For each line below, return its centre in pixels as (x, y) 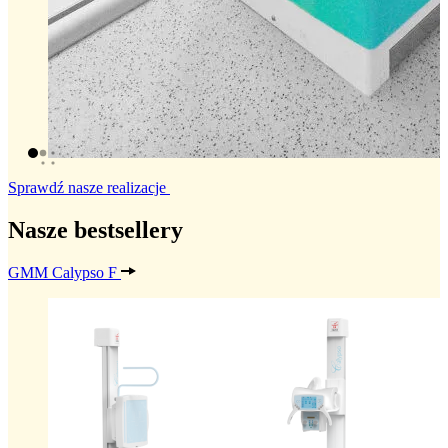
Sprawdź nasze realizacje (89, 188)
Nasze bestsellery (95, 229)
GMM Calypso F (62, 272)
